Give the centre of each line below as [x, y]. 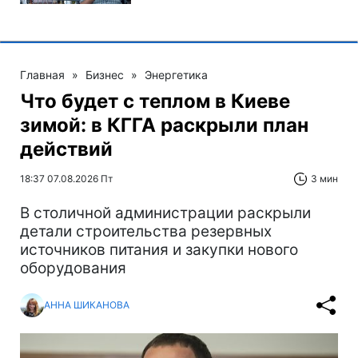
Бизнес [105, 74]
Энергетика [176, 74]
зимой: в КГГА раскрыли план [164, 125]
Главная [42, 74]
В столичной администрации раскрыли [165, 213]
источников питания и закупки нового [159, 249]
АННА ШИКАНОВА [87, 305]
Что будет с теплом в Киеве [155, 101]
